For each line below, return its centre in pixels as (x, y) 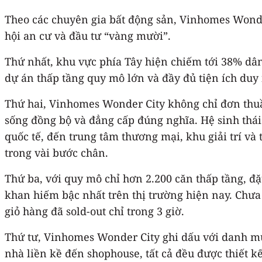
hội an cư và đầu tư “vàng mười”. (88, 35)
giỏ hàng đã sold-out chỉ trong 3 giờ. (94, 211)
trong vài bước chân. (56, 152)
